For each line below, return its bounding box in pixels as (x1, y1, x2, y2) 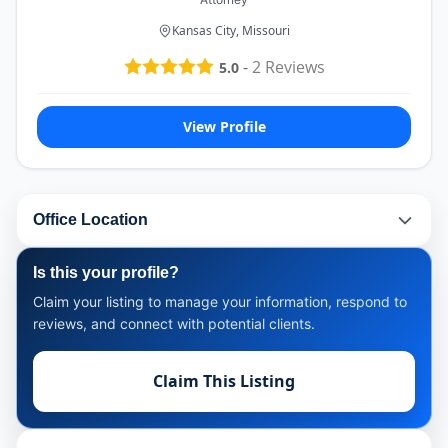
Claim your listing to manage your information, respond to (33, 292, 407, 310)
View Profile (182, 116, 266, 136)
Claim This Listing (153, 369, 295, 392)
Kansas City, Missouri (172, 22, 290, 40)
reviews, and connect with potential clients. (33, 314, 315, 332)
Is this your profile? (33, 263, 179, 281)
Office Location (33, 211, 148, 229)
